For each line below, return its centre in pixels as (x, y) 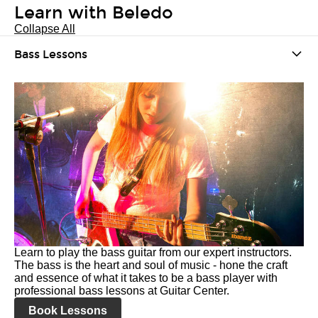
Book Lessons (68, 311)
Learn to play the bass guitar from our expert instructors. (153, 252)
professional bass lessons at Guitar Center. (122, 291)
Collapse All (45, 29)
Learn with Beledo (94, 13)
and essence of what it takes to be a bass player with (146, 278)
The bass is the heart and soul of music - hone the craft (151, 265)
